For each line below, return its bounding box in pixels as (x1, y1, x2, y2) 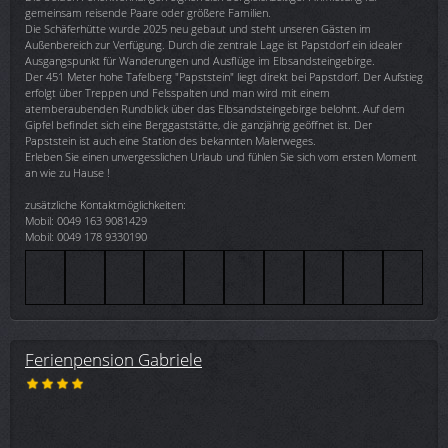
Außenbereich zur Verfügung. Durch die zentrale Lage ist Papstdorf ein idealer (25, 36, 402, 52)
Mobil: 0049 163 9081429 (25, 212, 147, 228)
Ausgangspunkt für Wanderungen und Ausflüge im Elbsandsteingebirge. (25, 52, 375, 68)
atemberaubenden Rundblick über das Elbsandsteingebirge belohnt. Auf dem (25, 100, 405, 116)
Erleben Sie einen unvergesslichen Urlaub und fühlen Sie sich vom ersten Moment (25, 148, 417, 164)
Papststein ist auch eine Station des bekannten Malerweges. (25, 132, 316, 148)
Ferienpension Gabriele (25, 346, 202, 371)
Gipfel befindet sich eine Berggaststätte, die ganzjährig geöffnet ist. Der (25, 116, 372, 132)
